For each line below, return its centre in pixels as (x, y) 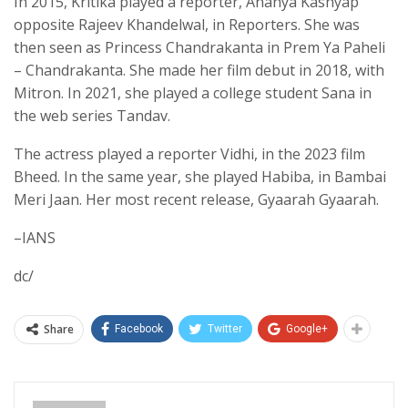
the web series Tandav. (92, 116)
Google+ (307, 329)
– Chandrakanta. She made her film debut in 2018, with (199, 71)
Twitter (225, 329)
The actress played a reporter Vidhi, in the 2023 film (189, 154)
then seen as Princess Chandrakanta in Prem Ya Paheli (199, 48)
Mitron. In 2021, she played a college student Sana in (193, 93)
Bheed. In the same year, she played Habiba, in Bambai (200, 177)
